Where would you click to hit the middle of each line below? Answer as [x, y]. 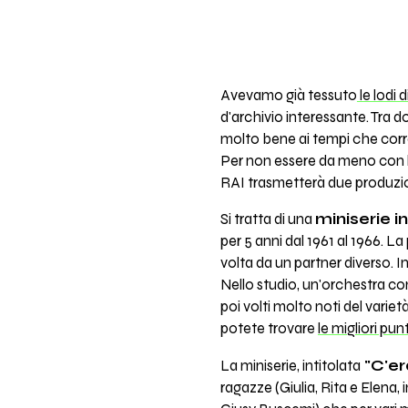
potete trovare [269, 329]
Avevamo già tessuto [288, 95]
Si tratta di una [267, 220]
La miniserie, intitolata [290, 366]
